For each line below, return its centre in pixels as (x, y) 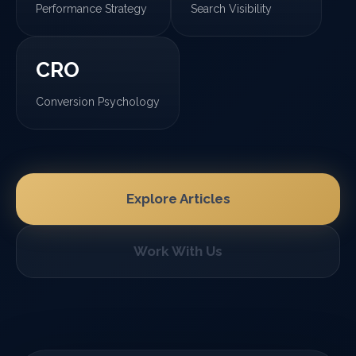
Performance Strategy (91, 9)
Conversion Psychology (98, 102)
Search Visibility (231, 9)
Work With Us (178, 251)
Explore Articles (178, 199)
